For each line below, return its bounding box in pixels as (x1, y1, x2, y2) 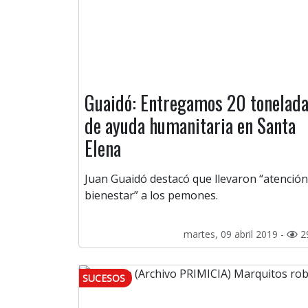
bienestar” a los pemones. (85, 188, 218, 203)
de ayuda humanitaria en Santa (85, 111, 296, 140)
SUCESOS (82, 272, 125, 285)
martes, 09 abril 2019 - (184, 228, 287, 241)
